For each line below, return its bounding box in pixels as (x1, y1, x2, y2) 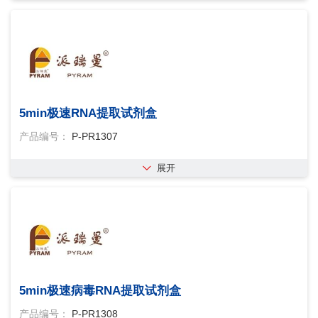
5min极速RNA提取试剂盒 (19, 106, 157, 120)
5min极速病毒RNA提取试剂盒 (19, 284, 181, 297)
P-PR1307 (72, 131, 118, 142)
